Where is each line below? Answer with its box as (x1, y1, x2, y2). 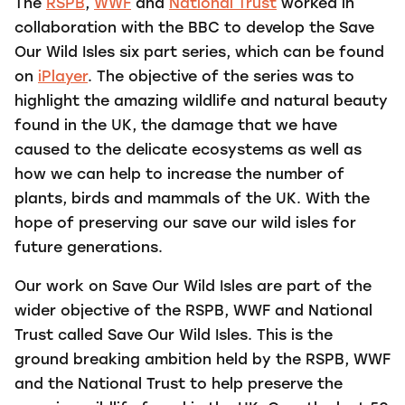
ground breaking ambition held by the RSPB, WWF (14, 353, 391, 368)
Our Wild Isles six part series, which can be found (14, 45, 384, 61)
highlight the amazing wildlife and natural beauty (14, 94, 388, 109)
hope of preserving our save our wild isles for (14, 216, 356, 231)
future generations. (14, 240, 167, 256)
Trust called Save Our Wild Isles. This (14, 328, 287, 344)
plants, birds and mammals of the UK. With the (14, 192, 370, 207)
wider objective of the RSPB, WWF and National (14, 304, 372, 319)
